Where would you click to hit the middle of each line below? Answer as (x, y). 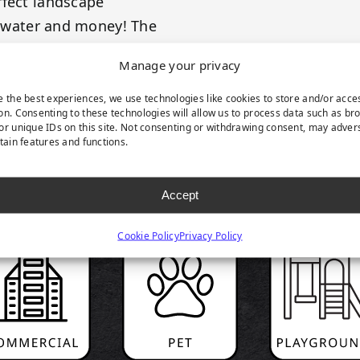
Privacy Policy (211, 235)
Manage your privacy (180, 64)
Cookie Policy (148, 235)
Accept (180, 194)
